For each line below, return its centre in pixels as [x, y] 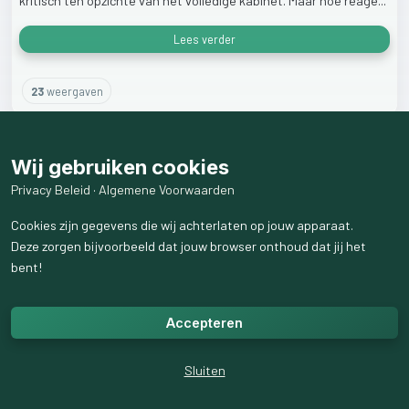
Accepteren [204, 323]
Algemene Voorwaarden [167, 189]
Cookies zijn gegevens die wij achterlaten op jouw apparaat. [182, 225]
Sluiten [204, 370]
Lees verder [204, 39]
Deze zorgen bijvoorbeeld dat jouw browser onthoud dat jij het [189, 246]
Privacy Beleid [51, 189]
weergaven [73, 91]
